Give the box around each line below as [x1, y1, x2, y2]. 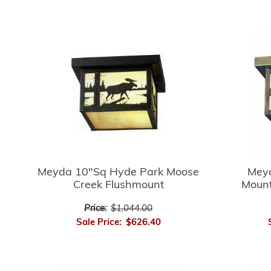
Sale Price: [76, 218, 122, 227]
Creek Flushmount [73, 179, 164, 191]
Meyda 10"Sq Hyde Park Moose [38, 166, 200, 178]
